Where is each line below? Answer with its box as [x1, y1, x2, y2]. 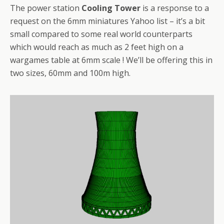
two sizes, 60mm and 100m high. [10, 67, 130, 78]
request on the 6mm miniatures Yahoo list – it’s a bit [10, 15, 205, 26]
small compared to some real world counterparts [10, 28, 192, 39]
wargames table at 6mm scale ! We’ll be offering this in [10, 54, 212, 65]
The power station [10, 2, 81, 13]
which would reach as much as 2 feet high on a [10, 41, 183, 52]
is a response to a [140, 2, 209, 13]
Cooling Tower [81, 2, 140, 13]
